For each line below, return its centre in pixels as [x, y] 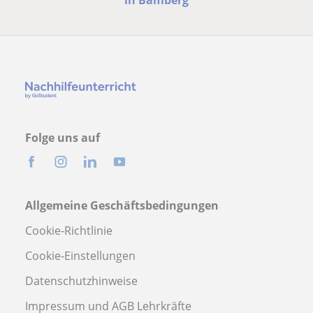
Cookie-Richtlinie [69, 231]
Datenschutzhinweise [81, 281]
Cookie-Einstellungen [80, 256]
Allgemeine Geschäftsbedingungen [122, 206]
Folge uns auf [63, 138]
